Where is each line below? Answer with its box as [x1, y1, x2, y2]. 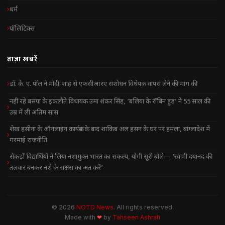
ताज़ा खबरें [7, 55, 38, 63]
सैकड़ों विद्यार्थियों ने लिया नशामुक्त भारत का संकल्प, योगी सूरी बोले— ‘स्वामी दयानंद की [10, 153, 212, 162]
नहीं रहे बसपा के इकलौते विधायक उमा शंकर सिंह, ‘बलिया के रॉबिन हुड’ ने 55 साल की [10, 97, 210, 106]
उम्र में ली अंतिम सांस [10, 108, 58, 118]
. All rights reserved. [113, 203, 174, 211]
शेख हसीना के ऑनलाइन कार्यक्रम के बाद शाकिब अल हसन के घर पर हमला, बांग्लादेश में [10, 125, 210, 134]
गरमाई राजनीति [10, 136, 47, 145]
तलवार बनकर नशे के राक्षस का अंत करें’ [10, 164, 103, 173]
